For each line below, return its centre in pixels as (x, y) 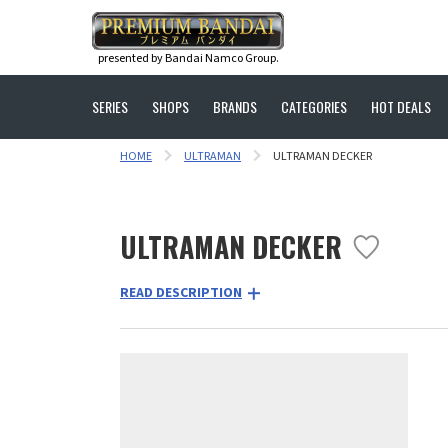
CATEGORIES (314, 106)
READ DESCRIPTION (181, 293)
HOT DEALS (401, 106)
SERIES (110, 106)
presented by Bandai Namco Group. (188, 58)
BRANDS (235, 106)
